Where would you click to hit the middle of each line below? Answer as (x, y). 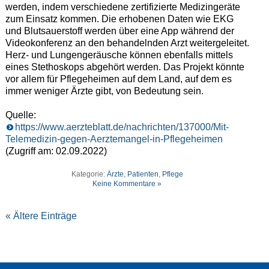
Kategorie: (89, 174)
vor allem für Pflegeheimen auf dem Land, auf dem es (118, 79)
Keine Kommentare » (127, 184)
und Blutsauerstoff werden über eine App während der (119, 31)
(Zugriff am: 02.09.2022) (56, 151)
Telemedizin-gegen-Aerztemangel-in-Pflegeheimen (114, 139)
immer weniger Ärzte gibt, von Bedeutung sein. (104, 91)
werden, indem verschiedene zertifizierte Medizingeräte (122, 7)
